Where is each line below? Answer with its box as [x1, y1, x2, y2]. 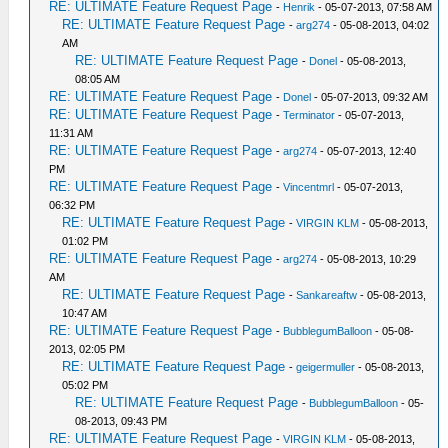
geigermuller [296, 361, 356, 373]
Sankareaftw [296, 289, 358, 301]
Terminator [283, 109, 336, 121]
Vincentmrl [283, 181, 335, 193]
